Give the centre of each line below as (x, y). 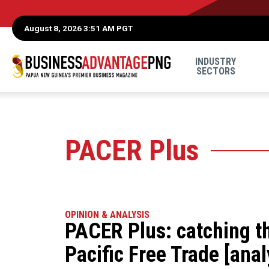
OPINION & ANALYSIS (107, 215)
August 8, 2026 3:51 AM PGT (78, 28)
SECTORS (216, 71)
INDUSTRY (216, 61)
